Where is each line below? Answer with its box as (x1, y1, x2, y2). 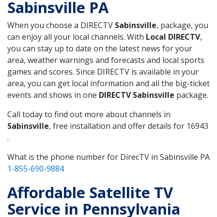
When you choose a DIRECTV (7, 19, 115, 31)
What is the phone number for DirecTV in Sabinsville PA (7, 151, 210, 162)
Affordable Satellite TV (7, 182, 173, 202)
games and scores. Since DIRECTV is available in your (7, 66, 199, 77)
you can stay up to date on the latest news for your (7, 43, 192, 54)
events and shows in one (7, 89, 99, 100)
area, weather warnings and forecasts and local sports (7, 54, 204, 65)
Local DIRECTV (146, 31, 200, 42)
